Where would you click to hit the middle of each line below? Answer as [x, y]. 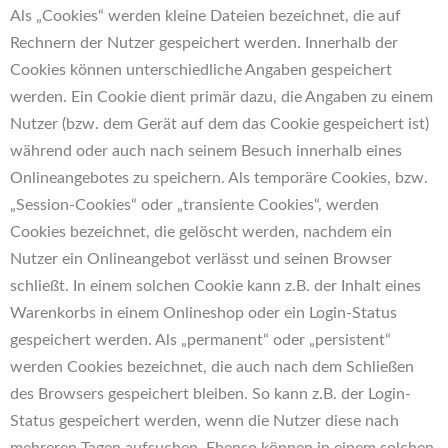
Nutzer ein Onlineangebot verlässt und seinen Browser [201, 259]
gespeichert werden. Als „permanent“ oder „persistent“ [200, 340]
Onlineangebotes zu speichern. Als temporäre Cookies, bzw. [219, 178]
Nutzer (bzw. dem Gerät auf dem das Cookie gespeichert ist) [219, 124]
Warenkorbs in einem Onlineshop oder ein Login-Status [203, 313]
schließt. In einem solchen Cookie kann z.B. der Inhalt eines [215, 286]
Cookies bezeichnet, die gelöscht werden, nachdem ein [201, 232]
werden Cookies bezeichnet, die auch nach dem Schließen [212, 367]
